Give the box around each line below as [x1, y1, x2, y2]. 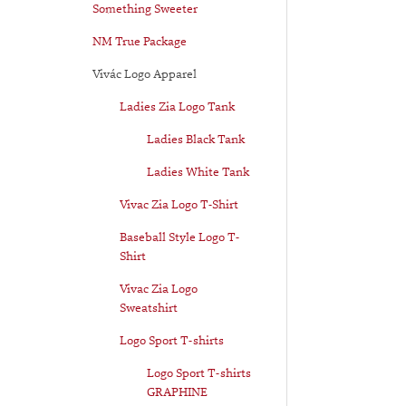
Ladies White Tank [147, 163, 249, 179]
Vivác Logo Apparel [92, 65, 197, 82]
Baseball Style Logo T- [120, 228, 239, 245]
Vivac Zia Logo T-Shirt [120, 196, 238, 212]
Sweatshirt [120, 299, 178, 315]
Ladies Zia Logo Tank [120, 98, 235, 114]
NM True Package [92, 33, 187, 49]
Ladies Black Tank [147, 130, 245, 147]
